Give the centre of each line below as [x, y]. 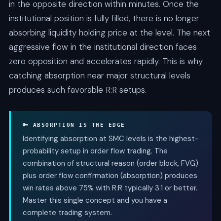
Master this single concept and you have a [95, 200]
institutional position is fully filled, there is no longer [104, 18]
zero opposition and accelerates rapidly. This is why [106, 61]
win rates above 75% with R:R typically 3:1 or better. [110, 188]
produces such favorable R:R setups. [77, 90]
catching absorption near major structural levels [99, 75]
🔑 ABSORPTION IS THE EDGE [74, 125]
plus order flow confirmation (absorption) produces [110, 175]
